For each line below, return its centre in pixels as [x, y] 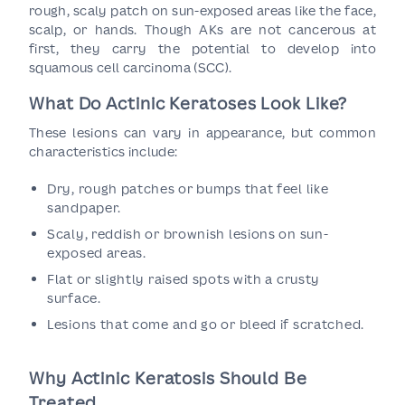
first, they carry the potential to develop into [202, 48]
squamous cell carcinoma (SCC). [131, 67]
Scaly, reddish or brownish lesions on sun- [188, 234]
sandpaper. [84, 207]
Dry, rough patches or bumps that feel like [188, 188]
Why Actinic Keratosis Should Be [168, 378]
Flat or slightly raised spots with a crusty [184, 279]
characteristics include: [104, 151]
